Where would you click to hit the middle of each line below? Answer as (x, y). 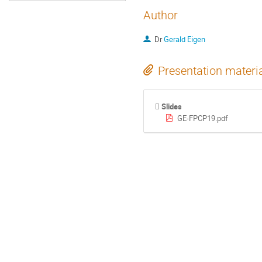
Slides (172, 106)
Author (161, 15)
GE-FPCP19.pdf (202, 118)
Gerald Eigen (184, 39)
